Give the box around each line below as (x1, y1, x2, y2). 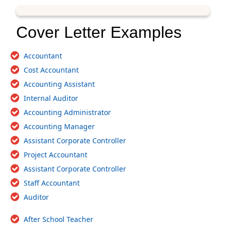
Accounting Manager (24, 121, 95, 131)
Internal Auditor (24, 93, 78, 103)
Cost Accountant (24, 65, 79, 75)
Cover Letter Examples (16, 23, 182, 41)
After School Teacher (24, 214, 93, 224)
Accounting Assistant (24, 79, 95, 89)
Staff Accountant (24, 178, 80, 188)
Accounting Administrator (24, 107, 111, 117)
